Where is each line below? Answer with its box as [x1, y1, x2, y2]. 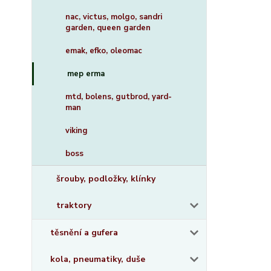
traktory [56, 200, 91, 211]
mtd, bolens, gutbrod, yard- [65, 91, 172, 102]
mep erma [67, 68, 105, 79]
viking [65, 125, 88, 136]
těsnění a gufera [50, 227, 118, 238]
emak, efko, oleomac [65, 45, 142, 56]
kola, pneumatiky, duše [50, 253, 145, 265]
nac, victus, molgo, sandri [65, 11, 162, 22]
